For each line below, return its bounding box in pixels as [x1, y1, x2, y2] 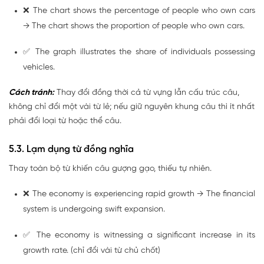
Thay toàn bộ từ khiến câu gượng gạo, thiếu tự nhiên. [9, 164, 212, 173]
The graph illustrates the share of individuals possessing [35, 47, 256, 57]
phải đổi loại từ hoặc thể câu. [9, 116, 121, 126]
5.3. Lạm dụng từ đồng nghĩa [9, 144, 134, 154]
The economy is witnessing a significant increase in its [36, 230, 256, 240]
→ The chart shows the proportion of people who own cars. [23, 21, 245, 31]
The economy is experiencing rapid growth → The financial [32, 189, 256, 199]
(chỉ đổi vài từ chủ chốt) [68, 246, 160, 255]
